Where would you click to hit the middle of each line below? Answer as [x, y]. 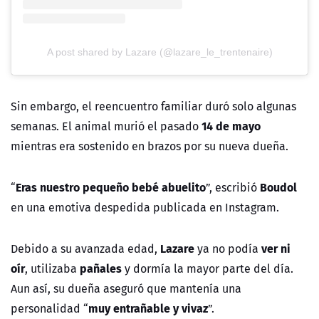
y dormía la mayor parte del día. [208, 268]
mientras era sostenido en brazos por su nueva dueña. [150, 146]
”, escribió [233, 187]
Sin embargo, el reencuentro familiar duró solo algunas [153, 106]
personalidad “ [49, 308]
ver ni [276, 248]
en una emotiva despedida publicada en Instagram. [145, 207]
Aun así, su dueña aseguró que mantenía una [126, 288]
